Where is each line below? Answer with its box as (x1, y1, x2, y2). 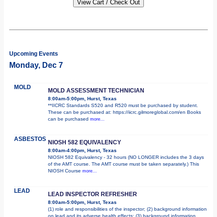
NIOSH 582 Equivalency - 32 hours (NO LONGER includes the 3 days (48, 154, 204, 160)
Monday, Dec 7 (9, 61, 63, 69)
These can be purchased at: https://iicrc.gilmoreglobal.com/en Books (48, 109, 201, 115)
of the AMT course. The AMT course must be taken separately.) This (48, 161, 199, 167)
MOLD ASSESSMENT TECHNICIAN (48, 87, 144, 94)
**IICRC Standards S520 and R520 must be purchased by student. (48, 102, 198, 108)
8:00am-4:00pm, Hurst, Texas (48, 147, 117, 153)
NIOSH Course (48, 168, 82, 173)
